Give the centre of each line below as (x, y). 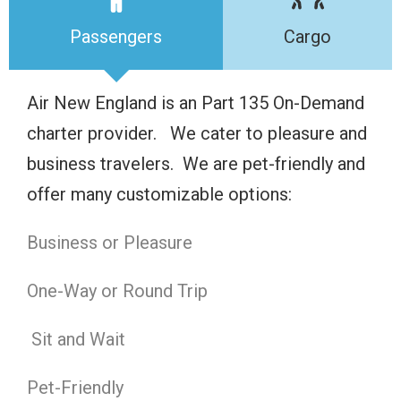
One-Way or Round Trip (117, 290)
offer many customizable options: (159, 194)
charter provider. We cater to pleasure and (197, 133)
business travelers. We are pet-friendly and (196, 163)
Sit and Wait (76, 339)
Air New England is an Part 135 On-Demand (196, 102)
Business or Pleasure (110, 242)
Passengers (116, 36)
